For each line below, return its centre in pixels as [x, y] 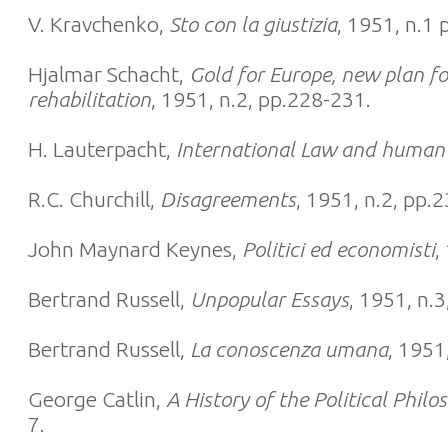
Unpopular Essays [269, 299]
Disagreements [228, 199]
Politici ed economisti [338, 249]
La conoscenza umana [289, 349]
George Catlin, [97, 399]
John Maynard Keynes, [135, 249]
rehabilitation [89, 99]
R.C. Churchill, [94, 199]
